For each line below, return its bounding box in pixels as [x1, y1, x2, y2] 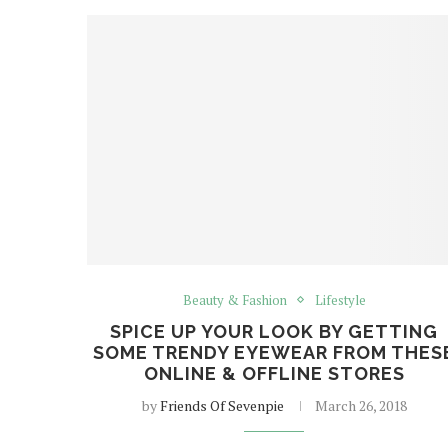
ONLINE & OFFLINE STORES [143, 362, 405, 384]
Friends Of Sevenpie [159, 395, 284, 415]
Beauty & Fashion [182, 290, 287, 309]
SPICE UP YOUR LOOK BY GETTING [110, 320, 439, 342]
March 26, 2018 [314, 395, 407, 415]
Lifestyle [314, 290, 366, 309]
